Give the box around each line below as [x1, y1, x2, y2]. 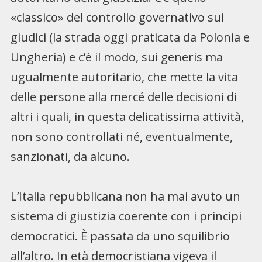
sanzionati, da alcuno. [10, 148, 130, 164]
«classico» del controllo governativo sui [10, 9, 224, 25]
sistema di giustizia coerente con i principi [10, 208, 242, 224]
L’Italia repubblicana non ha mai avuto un [10, 188, 240, 204]
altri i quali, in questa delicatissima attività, [10, 108, 244, 125]
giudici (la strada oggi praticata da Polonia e [10, 29, 250, 45]
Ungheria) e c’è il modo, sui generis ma [10, 49, 223, 65]
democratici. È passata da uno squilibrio [10, 227, 230, 244]
